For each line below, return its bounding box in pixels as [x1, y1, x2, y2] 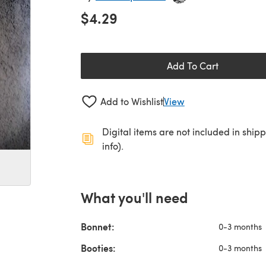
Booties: [81, 240, 116, 255]
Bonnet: [81, 219, 115, 233]
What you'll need [81, 186, 188, 207]
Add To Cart [166, 59, 218, 72]
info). [102, 139, 123, 152]
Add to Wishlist [100, 95, 163, 108]
